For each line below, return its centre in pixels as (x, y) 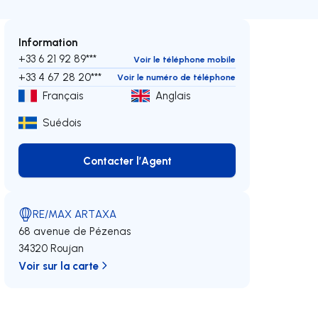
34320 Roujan (51, 248)
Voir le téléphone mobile (184, 59)
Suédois (62, 122)
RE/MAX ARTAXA (75, 214)
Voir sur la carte (59, 265)
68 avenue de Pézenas (75, 231)
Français (63, 95)
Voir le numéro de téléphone (176, 77)
